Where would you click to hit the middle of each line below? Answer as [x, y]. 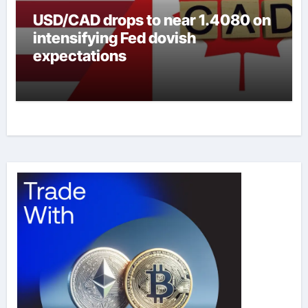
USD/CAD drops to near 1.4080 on [152, 20]
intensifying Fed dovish [114, 38]
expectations [79, 56]
